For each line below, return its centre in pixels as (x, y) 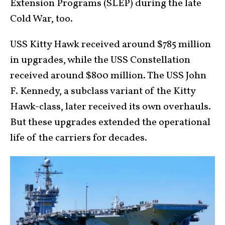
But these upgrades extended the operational (110, 123)
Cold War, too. (41, 19)
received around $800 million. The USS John (108, 76)
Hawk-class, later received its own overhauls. (110, 107)
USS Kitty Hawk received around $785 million (110, 45)
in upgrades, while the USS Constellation (100, 61)
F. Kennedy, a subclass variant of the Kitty (103, 92)
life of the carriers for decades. (79, 138)
